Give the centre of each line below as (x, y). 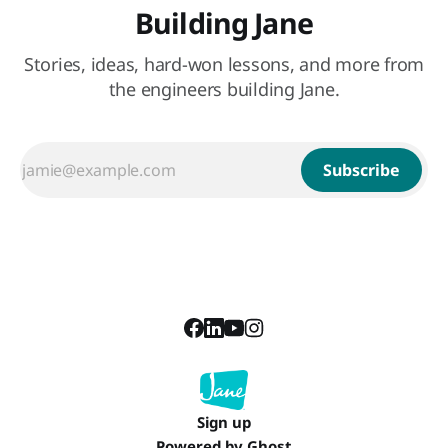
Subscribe (361, 170)
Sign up (224, 422)
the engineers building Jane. (224, 89)
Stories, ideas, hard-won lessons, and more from (224, 64)
